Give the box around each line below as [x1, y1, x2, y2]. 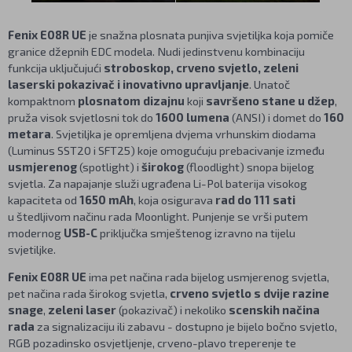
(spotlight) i [77, 159, 141, 174]
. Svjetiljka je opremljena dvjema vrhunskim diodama [51, 126, 316, 141]
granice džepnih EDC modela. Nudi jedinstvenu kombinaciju [8, 43, 305, 58]
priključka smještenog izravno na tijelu [97, 225, 295, 240]
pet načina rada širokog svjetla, [8, 286, 170, 301]
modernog [8, 225, 64, 240]
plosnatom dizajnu [78, 93, 185, 108]
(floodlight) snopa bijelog [184, 159, 314, 174]
